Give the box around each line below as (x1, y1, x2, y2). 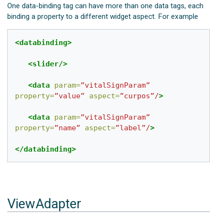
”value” (54, 91, 85, 100)
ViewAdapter (7, 196, 82, 212)
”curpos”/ (120, 91, 159, 100)
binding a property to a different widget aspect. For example (7, 12, 199, 21)
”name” (54, 123, 81, 132)
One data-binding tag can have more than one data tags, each (7, 1, 204, 11)
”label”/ (115, 123, 151, 132)
